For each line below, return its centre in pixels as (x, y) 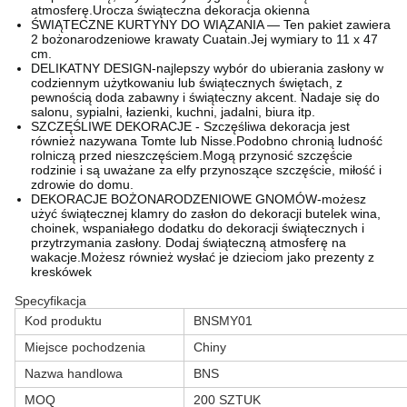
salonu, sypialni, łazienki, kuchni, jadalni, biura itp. (173, 112)
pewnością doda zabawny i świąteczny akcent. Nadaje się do (205, 97)
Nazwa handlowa (74, 373)
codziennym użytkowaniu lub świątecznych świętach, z (187, 83)
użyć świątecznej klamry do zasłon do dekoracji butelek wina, (206, 213)
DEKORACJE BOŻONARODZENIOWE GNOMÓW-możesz (199, 199)
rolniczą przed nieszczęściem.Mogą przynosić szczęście (192, 155)
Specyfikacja (50, 301)
